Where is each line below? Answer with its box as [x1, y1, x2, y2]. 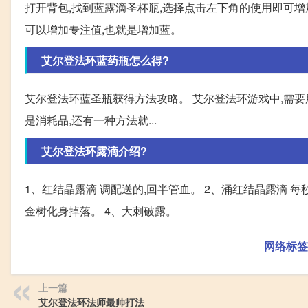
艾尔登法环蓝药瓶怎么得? [41, 52, 169, 68]
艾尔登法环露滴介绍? [41, 142, 147, 159]
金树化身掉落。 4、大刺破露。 [25, 202, 177, 219]
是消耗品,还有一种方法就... [25, 111, 157, 128]
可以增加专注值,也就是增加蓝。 [25, 21, 181, 37]
